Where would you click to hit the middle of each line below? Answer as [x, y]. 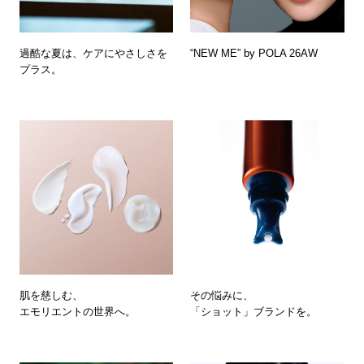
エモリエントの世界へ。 [77, 311]
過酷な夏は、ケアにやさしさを [93, 54]
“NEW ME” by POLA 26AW [254, 54]
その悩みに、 [222, 295]
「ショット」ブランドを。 [254, 311]
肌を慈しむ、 [51, 295]
